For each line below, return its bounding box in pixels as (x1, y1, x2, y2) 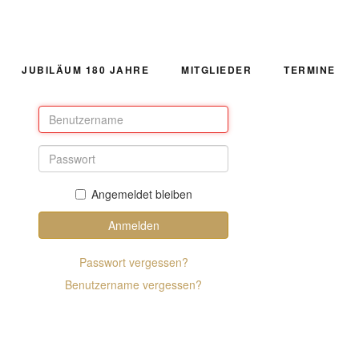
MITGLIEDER (181, 63, 252, 77)
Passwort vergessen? (79, 254, 188, 270)
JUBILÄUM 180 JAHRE (22, 63, 149, 77)
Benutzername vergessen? (65, 276, 203, 292)
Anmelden (107, 217, 159, 233)
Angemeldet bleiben (91, 186, 192, 202)
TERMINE (284, 63, 336, 77)
